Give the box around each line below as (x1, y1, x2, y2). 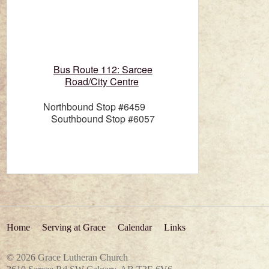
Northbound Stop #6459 (43, 99, 163, 113)
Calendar (118, 222, 153, 233)
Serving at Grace (42, 222, 106, 233)
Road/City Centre (64, 74, 139, 89)
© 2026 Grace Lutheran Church (7, 252, 128, 263)
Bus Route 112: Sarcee (53, 62, 153, 77)
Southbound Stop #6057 (50, 111, 155, 125)
